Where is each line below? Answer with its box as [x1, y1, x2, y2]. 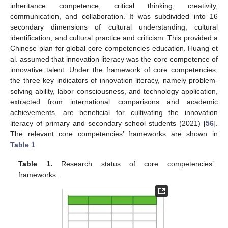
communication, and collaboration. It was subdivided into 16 [10, 12, 218, 20]
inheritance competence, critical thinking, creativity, [10, 1, 218, 10]
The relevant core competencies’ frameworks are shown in [10, 129, 218, 138]
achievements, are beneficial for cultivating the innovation [10, 108, 218, 117]
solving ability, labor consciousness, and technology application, [10, 87, 218, 95]
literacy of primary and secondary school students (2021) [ [10, 119, 206, 127]
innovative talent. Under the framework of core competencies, [10, 65, 218, 74]
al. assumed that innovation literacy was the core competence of [10, 54, 218, 63]
